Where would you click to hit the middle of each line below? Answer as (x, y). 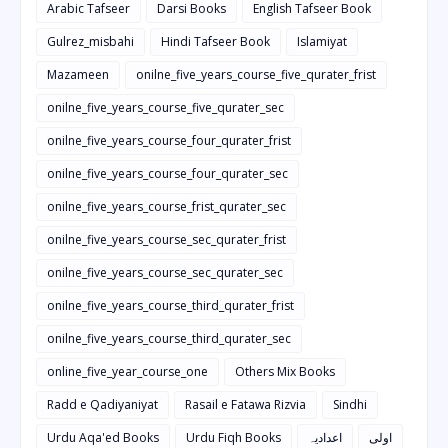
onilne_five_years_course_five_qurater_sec (165, 108)
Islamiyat (322, 42)
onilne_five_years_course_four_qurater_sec (167, 174)
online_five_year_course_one (127, 372)
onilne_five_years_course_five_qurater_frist (256, 75)
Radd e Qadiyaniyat (102, 405)
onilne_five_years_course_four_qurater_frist (169, 141)
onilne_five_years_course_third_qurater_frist (170, 306)
